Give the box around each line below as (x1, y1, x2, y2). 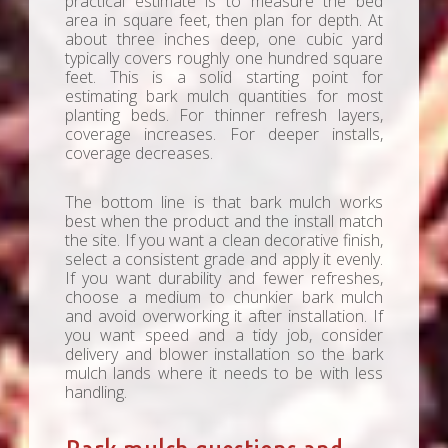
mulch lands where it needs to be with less (65, 362, 383, 385)
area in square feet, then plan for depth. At (65, 9, 383, 32)
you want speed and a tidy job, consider (65, 324, 383, 347)
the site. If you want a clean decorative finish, (65, 229, 383, 252)
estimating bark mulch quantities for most (65, 85, 383, 108)
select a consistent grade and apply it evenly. (65, 248, 383, 271)
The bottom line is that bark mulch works (65, 191, 383, 214)
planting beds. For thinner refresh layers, (65, 104, 383, 127)
